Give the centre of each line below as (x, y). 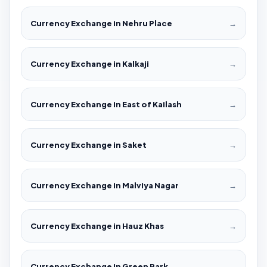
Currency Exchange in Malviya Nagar (105, 186)
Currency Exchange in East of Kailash (106, 105)
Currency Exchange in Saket (89, 145)
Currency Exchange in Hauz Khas (97, 226)
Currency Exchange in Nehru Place (101, 24)
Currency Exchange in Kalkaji (90, 64)
